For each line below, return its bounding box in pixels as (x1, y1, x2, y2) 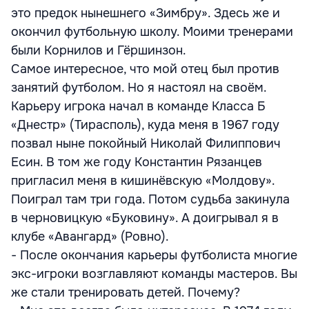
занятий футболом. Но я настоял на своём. (11, 80, 267, 95)
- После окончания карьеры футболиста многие (11, 248, 297, 263)
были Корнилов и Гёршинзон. (11, 43, 186, 58)
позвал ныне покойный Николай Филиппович (11, 136, 281, 151)
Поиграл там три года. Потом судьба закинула (11, 192, 290, 207)
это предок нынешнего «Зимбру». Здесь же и (11, 6, 280, 21)
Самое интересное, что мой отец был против (11, 61, 279, 77)
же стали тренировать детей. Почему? (11, 285, 240, 300)
